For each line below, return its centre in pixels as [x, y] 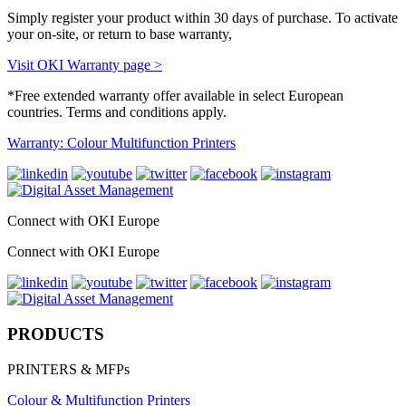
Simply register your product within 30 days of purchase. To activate [203, 18]
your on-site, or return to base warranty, [120, 34]
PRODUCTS [56, 334]
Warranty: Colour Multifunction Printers [121, 143]
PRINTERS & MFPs [68, 369]
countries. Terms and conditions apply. [117, 112]
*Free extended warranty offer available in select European [175, 96]
